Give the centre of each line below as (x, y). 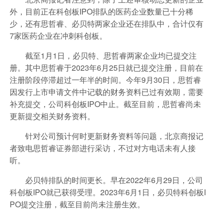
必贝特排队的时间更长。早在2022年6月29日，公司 (114, 180)
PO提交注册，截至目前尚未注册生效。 (77, 204)
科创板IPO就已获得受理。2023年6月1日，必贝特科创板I (108, 192)
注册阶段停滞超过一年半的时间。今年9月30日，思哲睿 (105, 79)
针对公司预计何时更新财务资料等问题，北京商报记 (114, 136)
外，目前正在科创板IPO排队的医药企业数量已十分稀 (101, 11)
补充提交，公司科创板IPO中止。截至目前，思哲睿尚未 (105, 104)
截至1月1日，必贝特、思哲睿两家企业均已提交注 (111, 55)
